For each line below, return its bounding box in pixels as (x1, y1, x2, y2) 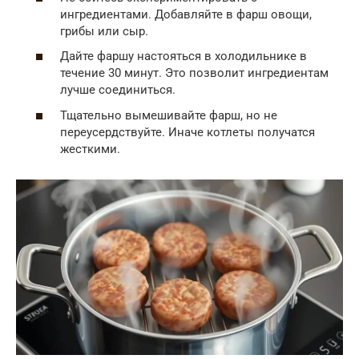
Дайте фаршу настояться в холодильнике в (60, 49, 307, 63)
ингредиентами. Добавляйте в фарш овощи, (60, 6, 312, 22)
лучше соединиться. (60, 83, 175, 97)
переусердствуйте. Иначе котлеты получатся (60, 124, 315, 139)
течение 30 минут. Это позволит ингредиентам (60, 66, 329, 80)
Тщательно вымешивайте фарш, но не (60, 107, 277, 123)
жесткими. (60, 141, 120, 156)
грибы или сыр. (60, 23, 148, 38)
